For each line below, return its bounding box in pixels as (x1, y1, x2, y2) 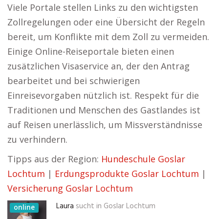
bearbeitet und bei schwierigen (7, 75, 140, 87)
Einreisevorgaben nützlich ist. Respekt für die (7, 89, 199, 101)
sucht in (76, 200, 102, 212)
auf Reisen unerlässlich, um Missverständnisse (7, 119, 202, 131)
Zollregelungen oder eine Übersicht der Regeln (7, 16, 205, 28)
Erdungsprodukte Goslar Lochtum (55, 168, 199, 179)
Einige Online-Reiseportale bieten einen (7, 45, 174, 57)
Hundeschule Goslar (101, 153, 185, 165)
